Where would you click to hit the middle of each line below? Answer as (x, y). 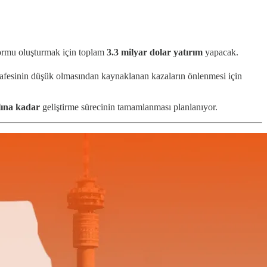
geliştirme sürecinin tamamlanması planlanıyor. (129, 107)
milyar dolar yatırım (162, 52)
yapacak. (221, 52)
